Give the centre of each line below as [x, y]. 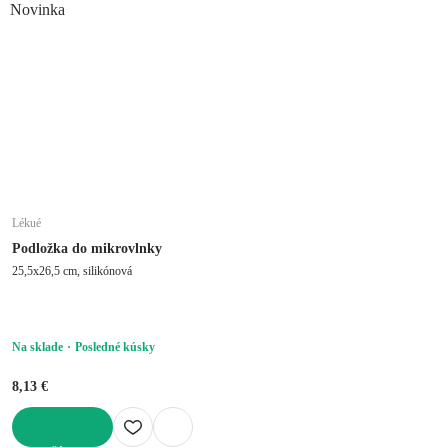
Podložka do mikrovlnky [87, 248]
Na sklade [37, 346]
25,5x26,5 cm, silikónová [72, 270]
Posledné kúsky [115, 346]
